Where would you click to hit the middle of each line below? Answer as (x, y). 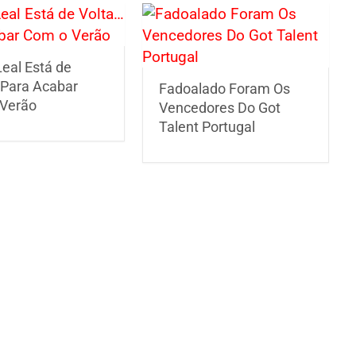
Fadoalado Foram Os (225, 88)
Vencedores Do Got (220, 107)
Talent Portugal (207, 126)
